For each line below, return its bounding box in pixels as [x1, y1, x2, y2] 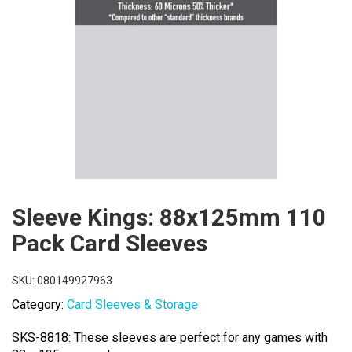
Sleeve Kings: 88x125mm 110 [12, 203, 326, 231]
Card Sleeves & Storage [67, 296, 198, 312]
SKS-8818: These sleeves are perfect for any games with [12, 329, 328, 345]
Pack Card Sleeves [12, 229, 207, 257]
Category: [12, 296, 67, 312]
